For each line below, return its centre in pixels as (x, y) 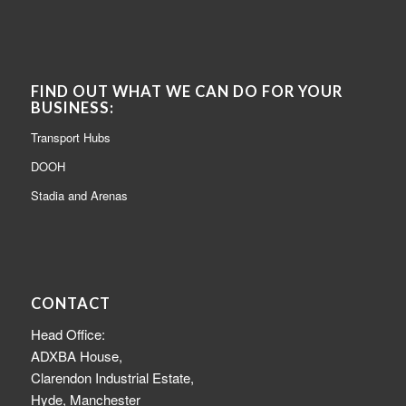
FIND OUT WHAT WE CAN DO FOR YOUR (186, 92)
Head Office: (68, 334)
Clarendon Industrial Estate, (112, 378)
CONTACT (70, 304)
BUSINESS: (72, 108)
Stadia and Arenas (79, 196)
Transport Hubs (70, 138)
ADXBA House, (76, 356)
